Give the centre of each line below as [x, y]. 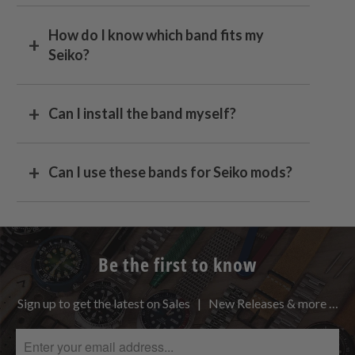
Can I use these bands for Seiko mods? [171, 172]
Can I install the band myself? [143, 114]
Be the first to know [177, 265]
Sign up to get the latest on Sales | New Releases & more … [177, 303]
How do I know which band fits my [157, 35]
